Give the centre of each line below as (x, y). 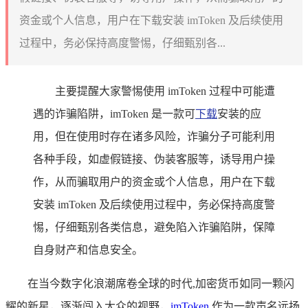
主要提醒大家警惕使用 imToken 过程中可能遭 (165, 91)
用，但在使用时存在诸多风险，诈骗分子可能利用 (154, 136)
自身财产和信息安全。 (88, 250)
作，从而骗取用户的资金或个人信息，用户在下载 (154, 181)
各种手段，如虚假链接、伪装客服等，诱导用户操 (154, 159)
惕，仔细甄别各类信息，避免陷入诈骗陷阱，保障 (154, 227)
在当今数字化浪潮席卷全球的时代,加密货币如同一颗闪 (161, 283)
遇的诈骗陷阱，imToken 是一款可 (114, 113)
